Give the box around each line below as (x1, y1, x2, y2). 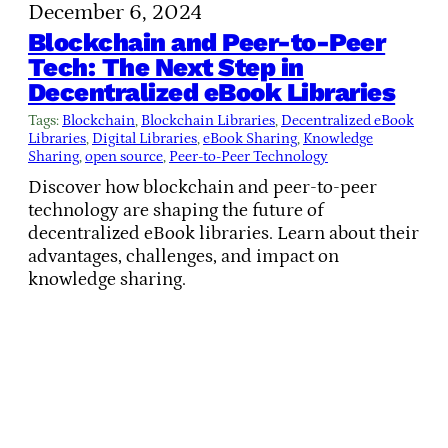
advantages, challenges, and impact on (28, 246, 339, 268)
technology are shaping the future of (28, 200, 323, 222)
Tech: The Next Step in (28, 51, 304, 82)
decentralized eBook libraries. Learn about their (28, 223, 419, 245)
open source (85, 147, 163, 165)
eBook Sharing (203, 129, 297, 147)
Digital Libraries (92, 129, 197, 147)
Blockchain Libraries (141, 111, 275, 129)
